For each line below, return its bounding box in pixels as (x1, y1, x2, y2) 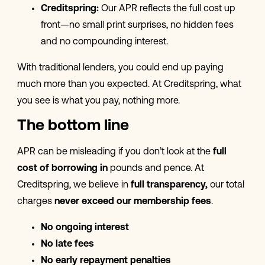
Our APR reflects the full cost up (98, 4, 235, 14)
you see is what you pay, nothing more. (17, 96, 180, 106)
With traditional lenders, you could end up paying (17, 63, 224, 73)
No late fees (40, 240, 94, 250)
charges (17, 197, 54, 207)
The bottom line (17, 118, 129, 135)
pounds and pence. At (109, 164, 204, 174)
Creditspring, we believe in (17, 180, 131, 190)
